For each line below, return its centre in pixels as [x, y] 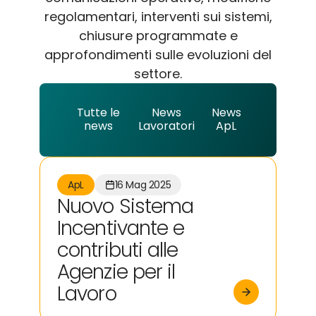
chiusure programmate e [158, 36]
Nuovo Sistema [126, 206]
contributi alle [118, 250]
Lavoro [87, 294]
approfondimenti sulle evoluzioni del [158, 55]
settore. [158, 74]
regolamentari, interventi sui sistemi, [158, 17]
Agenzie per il [116, 272]
